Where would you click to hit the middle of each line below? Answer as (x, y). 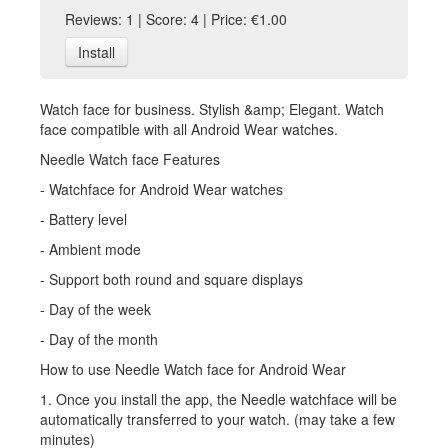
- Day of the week (95, 309)
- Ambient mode (90, 249)
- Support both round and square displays (171, 279)
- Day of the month (99, 339)
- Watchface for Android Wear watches (161, 189)
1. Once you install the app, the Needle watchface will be (218, 399)
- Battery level (83, 219)
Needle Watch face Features (130, 159)
